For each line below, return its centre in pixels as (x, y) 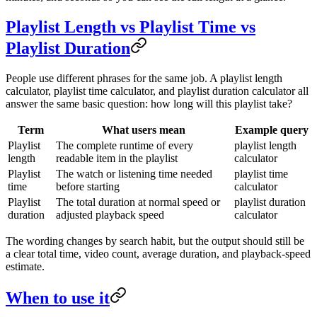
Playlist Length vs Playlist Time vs (131, 27)
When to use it (58, 298)
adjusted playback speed (110, 214)
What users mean (144, 129)
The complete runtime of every (125, 145)
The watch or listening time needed (134, 173)
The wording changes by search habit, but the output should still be (155, 241)
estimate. (25, 266)
